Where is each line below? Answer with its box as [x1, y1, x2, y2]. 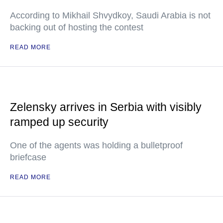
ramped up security [10, 115, 109, 128]
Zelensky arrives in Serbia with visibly [10, 101, 202, 113]
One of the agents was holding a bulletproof [10, 140, 183, 150]
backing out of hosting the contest [10, 22, 143, 32]
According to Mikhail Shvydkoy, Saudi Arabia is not [10, 10, 211, 20]
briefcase [10, 152, 46, 162]
